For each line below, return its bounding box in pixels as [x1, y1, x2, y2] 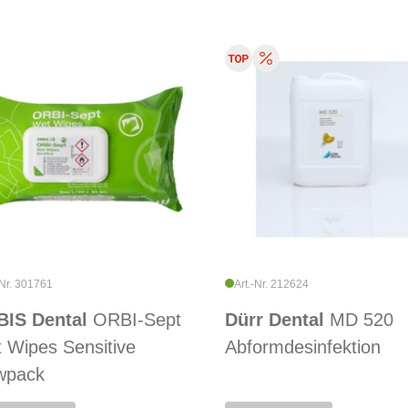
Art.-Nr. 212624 [234, 278, 309, 291]
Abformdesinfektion [225, 337, 381, 358]
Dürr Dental [225, 310, 330, 331]
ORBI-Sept [92, 310, 181, 331]
